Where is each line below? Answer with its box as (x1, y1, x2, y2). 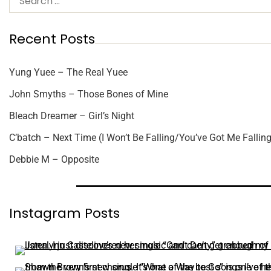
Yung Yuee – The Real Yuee (9, 66, 128, 78)
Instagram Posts (9, 203, 120, 223)
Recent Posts (9, 29, 95, 48)
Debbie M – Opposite (9, 153, 99, 165)
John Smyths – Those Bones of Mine (9, 88, 168, 100)
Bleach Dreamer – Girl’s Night (9, 109, 134, 122)
